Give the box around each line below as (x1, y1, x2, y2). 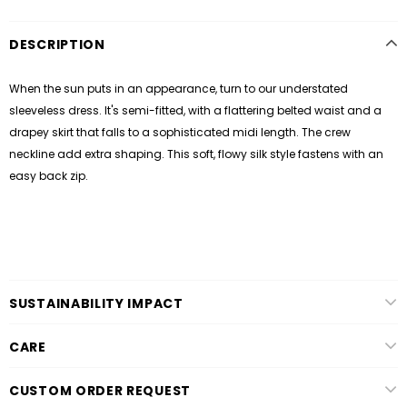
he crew (308, 124, 351, 140)
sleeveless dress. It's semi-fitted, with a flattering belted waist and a (9, 102, 382, 118)
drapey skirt (9, 124, 74, 140)
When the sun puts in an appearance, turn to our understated (9, 80, 348, 96)
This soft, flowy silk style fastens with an (164, 145, 383, 162)
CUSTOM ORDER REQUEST (9, 381, 191, 400)
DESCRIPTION (9, 35, 105, 54)
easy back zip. (9, 167, 88, 184)
